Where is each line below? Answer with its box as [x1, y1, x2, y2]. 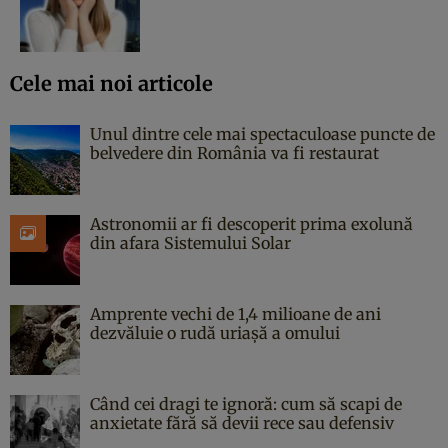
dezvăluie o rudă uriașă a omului [90, 322, 340, 343]
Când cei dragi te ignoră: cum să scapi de [90, 393, 402, 414]
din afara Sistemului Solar [90, 232, 291, 253]
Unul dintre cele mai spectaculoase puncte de [90, 123, 435, 144]
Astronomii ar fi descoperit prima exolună [90, 213, 413, 234]
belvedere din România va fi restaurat [90, 142, 379, 163]
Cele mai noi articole [10, 70, 213, 96]
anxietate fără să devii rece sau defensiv [90, 412, 394, 433]
